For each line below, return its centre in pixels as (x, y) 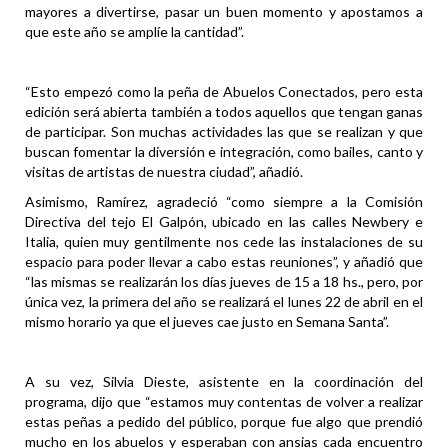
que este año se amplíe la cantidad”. (134, 32)
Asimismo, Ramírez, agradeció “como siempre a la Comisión (224, 202)
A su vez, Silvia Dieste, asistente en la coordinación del (224, 382)
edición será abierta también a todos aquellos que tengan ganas (224, 112)
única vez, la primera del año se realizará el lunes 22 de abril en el (224, 302)
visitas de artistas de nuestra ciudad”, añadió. (164, 172)
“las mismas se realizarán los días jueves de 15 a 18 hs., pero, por (224, 282)
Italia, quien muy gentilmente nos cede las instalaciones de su (224, 242)
